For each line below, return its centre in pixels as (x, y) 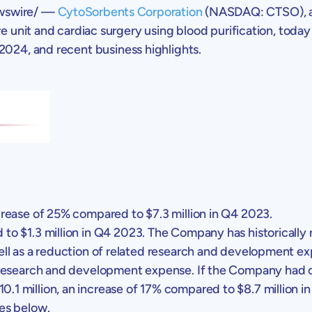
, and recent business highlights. (116, 49)
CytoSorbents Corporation (130, 11)
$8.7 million (268, 289)
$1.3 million (50, 232)
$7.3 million (176, 213)
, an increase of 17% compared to (147, 289)
